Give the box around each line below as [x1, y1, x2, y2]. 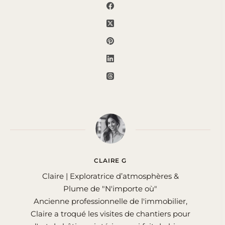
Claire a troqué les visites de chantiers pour [30, 209, 190, 219]
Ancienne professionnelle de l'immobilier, [33, 196, 187, 206]
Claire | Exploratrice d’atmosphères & [42, 171, 179, 181]
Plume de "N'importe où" [63, 184, 158, 194]
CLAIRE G [93, 157, 127, 165]
